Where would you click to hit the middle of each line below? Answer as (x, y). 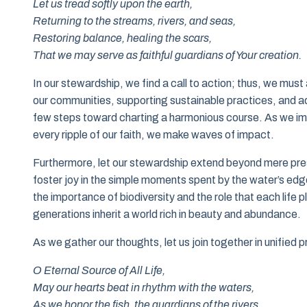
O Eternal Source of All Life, (99, 271)
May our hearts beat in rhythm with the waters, (144, 288)
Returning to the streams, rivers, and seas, (134, 21)
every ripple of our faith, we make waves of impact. (153, 135)
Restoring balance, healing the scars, (122, 38)
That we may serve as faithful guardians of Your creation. (167, 56)
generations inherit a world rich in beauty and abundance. (167, 214)
